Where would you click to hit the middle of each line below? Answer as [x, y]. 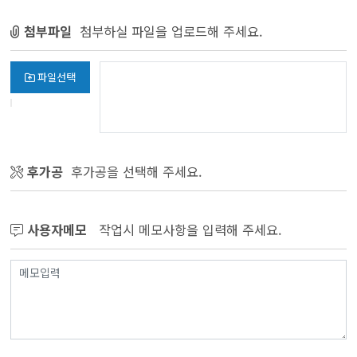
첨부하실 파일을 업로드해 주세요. [167, 31]
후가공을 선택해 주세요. [133, 172]
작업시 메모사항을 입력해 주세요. [184, 230]
